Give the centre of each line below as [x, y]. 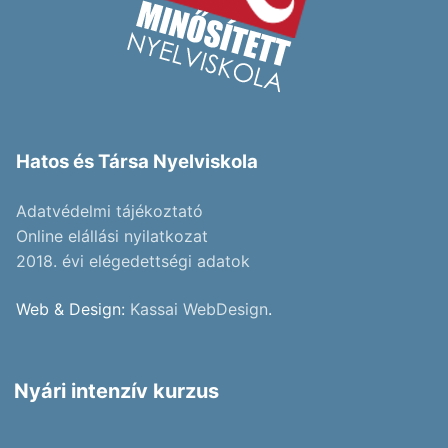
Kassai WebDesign [199, 308]
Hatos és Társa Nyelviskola [137, 161]
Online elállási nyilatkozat [112, 236]
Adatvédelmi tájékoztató [109, 211]
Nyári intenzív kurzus [116, 390]
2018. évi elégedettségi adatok [133, 261]
